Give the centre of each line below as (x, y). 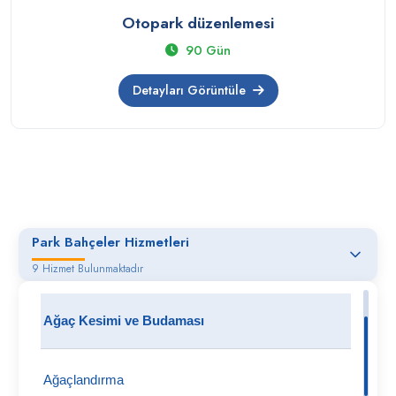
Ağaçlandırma (84, 380)
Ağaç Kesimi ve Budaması (124, 320)
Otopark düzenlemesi (198, 23)
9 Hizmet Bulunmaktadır (88, 269)
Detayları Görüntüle (190, 90)
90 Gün (206, 50)
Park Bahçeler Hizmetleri (111, 242)
